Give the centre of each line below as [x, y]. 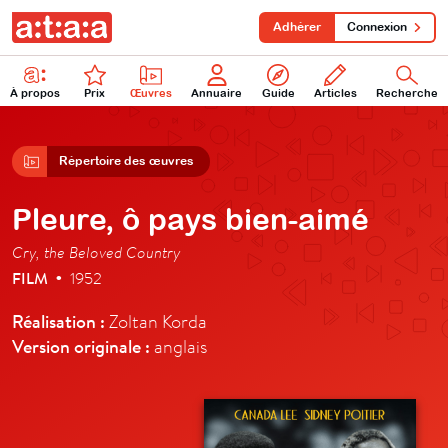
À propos [34, 92]
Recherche [407, 92]
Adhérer [297, 27]
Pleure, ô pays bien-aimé [190, 218]
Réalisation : [58, 320]
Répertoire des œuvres [126, 160]
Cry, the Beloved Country [96, 251]
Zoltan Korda [156, 321]
